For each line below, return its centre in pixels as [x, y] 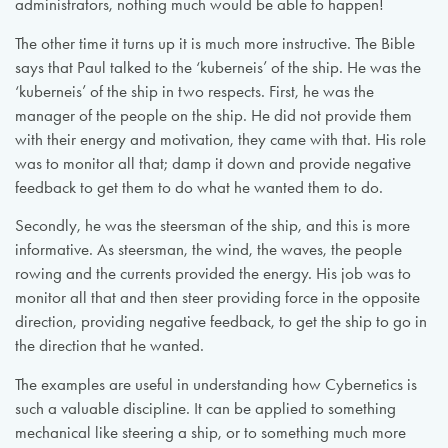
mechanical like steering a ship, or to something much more [210, 432]
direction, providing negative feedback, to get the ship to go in [220, 322]
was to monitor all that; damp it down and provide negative [212, 163]
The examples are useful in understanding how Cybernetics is [215, 384]
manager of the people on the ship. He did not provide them [213, 115]
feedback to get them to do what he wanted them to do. [198, 187]
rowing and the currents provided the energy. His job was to [212, 274]
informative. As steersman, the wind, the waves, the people [208, 250]
